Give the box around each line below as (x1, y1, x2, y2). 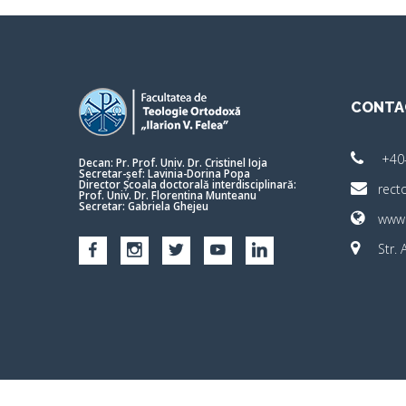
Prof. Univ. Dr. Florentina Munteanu (79, 188, 256, 202)
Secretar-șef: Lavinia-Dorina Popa (79, 167, 250, 180)
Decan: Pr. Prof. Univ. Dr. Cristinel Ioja (79, 156, 267, 169)
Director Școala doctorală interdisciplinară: (79, 178, 296, 191)
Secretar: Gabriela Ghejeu (79, 199, 208, 213)
